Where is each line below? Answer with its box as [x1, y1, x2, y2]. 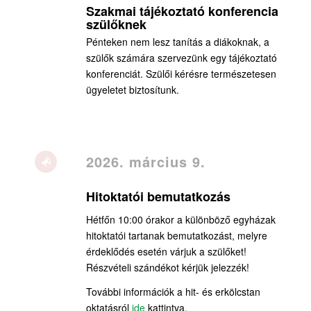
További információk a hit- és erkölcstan [85, 285, 260, 299]
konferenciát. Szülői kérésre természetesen [85, 67, 276, 81]
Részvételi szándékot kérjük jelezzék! [85, 260, 249, 275]
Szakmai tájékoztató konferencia [85, 2, 278, 21]
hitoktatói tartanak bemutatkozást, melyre [85, 228, 267, 243]
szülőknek [85, 15, 146, 34]
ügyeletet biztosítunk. [85, 83, 179, 97]
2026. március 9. [85, 151, 205, 172]
